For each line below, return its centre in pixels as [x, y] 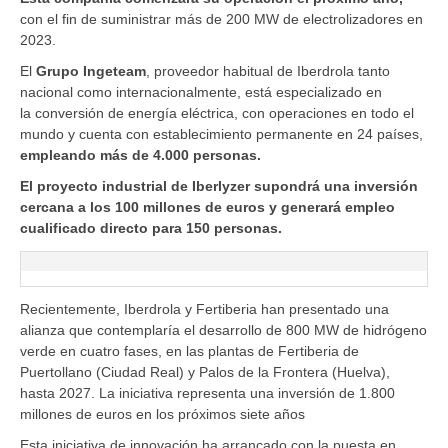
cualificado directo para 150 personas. [151, 227]
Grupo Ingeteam [91, 70]
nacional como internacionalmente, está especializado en [201, 91]
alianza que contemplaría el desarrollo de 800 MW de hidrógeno [223, 329]
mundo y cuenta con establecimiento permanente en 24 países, [221, 133]
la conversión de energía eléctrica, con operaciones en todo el [217, 112]
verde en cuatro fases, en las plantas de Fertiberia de [189, 350]
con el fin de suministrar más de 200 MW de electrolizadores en [221, 18]
